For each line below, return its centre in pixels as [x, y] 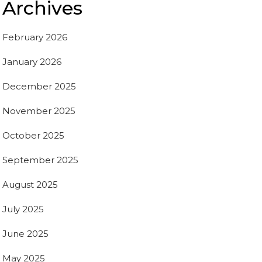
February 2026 [35, 37]
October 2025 [33, 135]
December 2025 [39, 86]
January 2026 [32, 61]
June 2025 [25, 233]
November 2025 [39, 111]
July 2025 [23, 209]
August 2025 [30, 184]
